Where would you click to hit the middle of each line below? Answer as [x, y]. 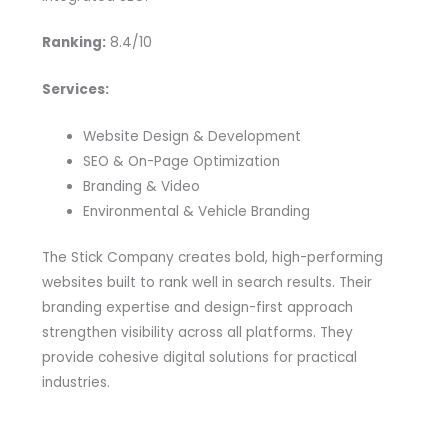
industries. [75, 382]
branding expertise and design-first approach [197, 307]
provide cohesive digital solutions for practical [199, 357]
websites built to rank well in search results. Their [206, 282]
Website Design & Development [191, 137]
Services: [75, 90]
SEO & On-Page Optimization [181, 162]
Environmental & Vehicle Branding [196, 212]
